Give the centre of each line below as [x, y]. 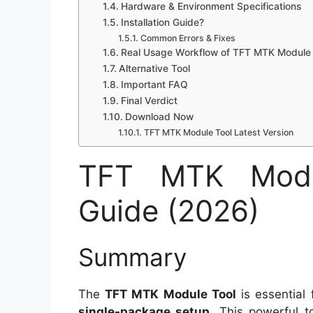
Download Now [159, 117]
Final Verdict [149, 101]
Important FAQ [154, 85]
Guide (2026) [169, 211]
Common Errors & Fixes [188, 38]
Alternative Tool [154, 69]
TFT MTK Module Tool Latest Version [218, 133]
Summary [132, 257]
